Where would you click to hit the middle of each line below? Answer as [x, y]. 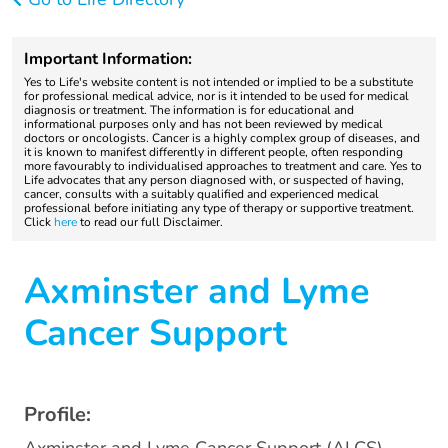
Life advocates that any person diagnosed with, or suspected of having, [214, 180]
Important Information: [108, 59]
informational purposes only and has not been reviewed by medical [203, 124]
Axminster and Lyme [197, 292]
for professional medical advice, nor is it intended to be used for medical [216, 96]
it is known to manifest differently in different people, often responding [213, 152]
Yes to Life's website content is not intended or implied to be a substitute [218, 82]
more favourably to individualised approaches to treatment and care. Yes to [223, 166]
